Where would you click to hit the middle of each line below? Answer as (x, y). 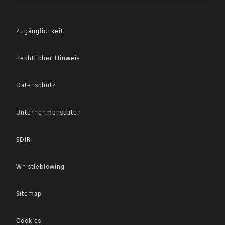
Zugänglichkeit (40, 31)
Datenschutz (36, 85)
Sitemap (29, 194)
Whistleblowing (40, 166)
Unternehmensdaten (49, 112)
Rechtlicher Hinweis (48, 58)
